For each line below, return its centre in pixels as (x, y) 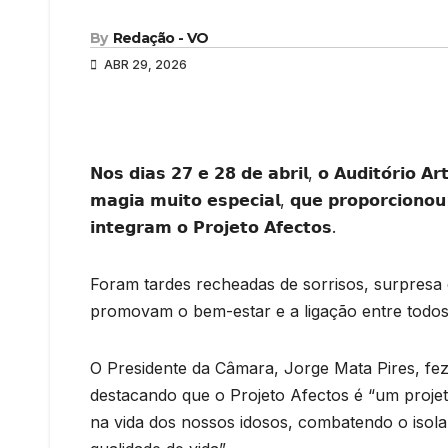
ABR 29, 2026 (144, 64)
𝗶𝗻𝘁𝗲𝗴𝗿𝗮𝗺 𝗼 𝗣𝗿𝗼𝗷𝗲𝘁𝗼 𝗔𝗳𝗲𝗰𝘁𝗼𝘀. (213, 226)
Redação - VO (160, 37)
